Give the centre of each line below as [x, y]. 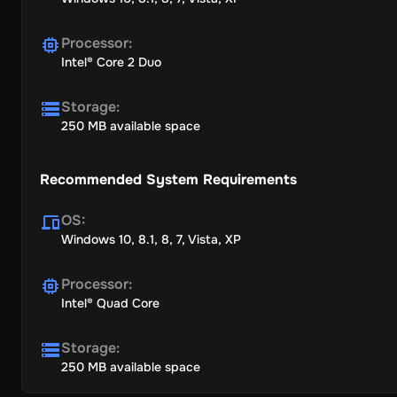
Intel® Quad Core [110, 303]
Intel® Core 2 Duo [111, 62]
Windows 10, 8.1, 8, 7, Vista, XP [151, 239]
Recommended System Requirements [168, 179]
